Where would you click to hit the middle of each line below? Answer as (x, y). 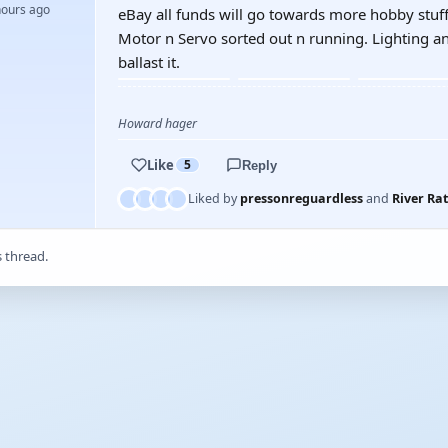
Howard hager (157, 123)
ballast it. (149, 62)
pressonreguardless (301, 198)
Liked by (214, 198)
